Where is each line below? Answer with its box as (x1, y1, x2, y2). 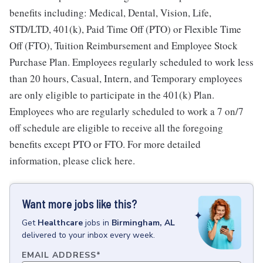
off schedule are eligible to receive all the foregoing (9, 121, 223, 134)
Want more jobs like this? (22, 197, 137, 211)
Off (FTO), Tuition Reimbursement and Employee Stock (9, 39, 238, 52)
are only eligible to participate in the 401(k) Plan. (9, 88, 214, 102)
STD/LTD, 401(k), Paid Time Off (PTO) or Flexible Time (9, 22, 241, 36)
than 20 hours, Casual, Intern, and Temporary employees (9, 72, 242, 85)
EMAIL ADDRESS (22, 249, 96, 261)
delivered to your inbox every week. (22, 230, 155, 241)
